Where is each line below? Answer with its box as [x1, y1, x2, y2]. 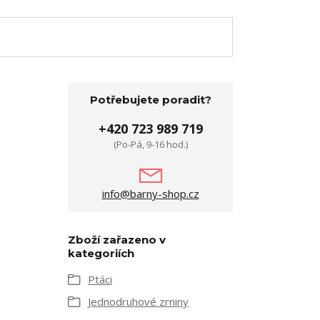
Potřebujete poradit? [89, 93, 211, 107]
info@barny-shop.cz [101, 186, 199, 201]
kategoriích [68, 246, 134, 261]
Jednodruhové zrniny [88, 294, 189, 309]
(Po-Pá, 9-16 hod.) [113, 138, 188, 151]
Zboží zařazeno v [68, 233, 166, 247]
